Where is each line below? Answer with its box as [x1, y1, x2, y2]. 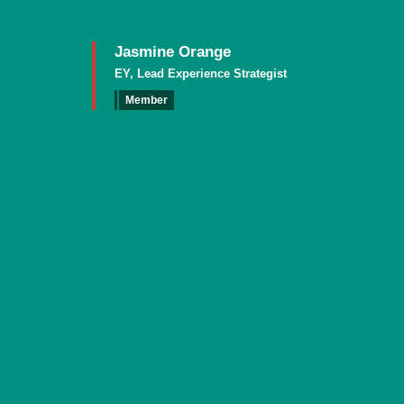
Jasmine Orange [115, 43, 232, 60]
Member [125, 94, 169, 106]
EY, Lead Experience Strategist [115, 67, 288, 80]
